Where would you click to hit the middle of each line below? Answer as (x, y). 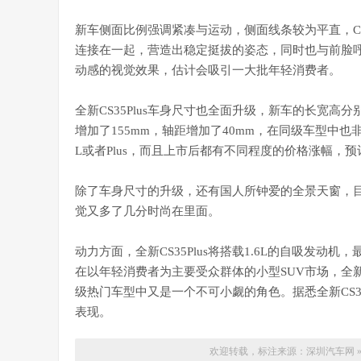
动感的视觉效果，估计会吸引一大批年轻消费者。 (208, 70)
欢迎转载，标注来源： (258, 351)
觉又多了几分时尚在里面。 (147, 211)
